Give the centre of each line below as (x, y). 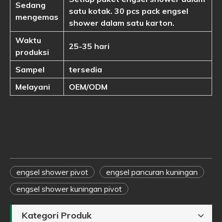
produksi (32, 52)
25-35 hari (89, 46)
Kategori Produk (57, 215)
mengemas (37, 17)
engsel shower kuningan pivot (69, 189)
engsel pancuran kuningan (152, 172)
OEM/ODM (88, 87)
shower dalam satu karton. (122, 23)
